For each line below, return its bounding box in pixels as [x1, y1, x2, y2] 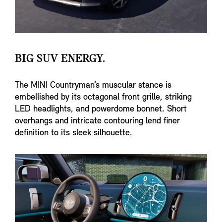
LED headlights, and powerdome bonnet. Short [15, 105, 187, 114]
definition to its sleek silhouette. [15, 128, 132, 138]
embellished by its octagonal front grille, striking [15, 93, 192, 102]
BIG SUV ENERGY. [15, 53, 105, 65]
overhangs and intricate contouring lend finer [15, 116, 180, 126]
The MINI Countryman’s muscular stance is [15, 81, 171, 90]
